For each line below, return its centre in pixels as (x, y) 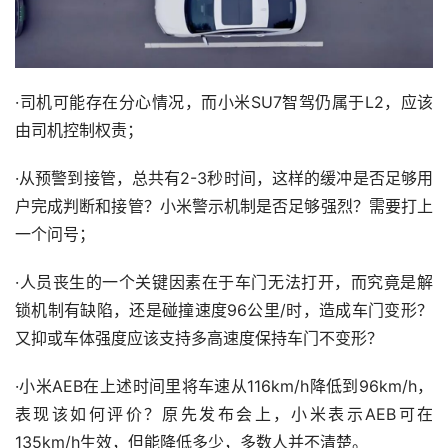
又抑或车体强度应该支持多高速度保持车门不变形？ (199, 338)
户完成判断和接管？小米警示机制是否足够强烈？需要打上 (224, 206)
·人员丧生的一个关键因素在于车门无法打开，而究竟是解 (224, 282)
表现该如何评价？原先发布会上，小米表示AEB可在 (224, 414)
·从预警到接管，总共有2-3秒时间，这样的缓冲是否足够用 (224, 178)
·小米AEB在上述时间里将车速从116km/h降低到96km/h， (224, 386)
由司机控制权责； (79, 130)
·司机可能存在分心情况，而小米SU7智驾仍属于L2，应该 (224, 102)
